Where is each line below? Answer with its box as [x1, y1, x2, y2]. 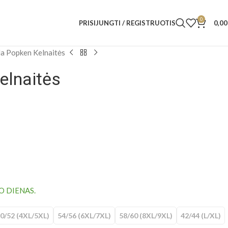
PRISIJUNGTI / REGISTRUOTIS [79, 18, 176, 27]
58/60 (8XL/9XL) [119, 211, 173, 220]
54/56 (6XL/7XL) [58, 211, 111, 220]
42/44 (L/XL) [181, 211, 221, 220]
